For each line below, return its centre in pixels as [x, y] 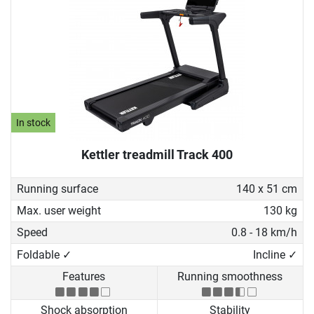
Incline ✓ [275, 254]
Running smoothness [230, 277]
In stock [34, 123]
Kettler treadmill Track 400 [157, 155]
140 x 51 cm [266, 189]
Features [84, 277]
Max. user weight [59, 210]
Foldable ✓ [44, 254]
